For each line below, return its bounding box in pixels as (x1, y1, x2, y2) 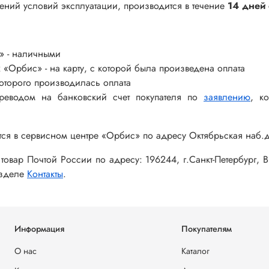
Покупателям (181, 223, 232, 235)
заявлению (204, 89, 250, 104)
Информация (14, 223, 64, 235)
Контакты (27, 166, 63, 181)
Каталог (181, 245, 210, 258)
